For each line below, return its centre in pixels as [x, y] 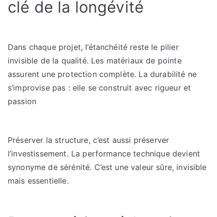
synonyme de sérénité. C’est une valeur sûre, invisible [107, 167]
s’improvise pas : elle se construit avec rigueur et [100, 88]
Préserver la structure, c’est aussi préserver [89, 140]
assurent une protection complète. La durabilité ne [102, 74]
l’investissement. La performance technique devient [104, 154]
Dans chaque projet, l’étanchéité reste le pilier [93, 47]
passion [22, 101]
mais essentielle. [38, 181]
